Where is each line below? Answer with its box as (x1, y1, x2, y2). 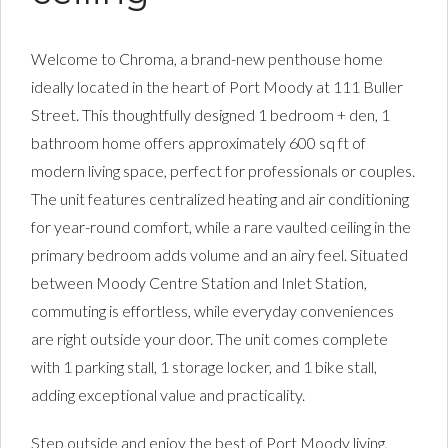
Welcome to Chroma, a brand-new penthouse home (31, 49, 383, 69)
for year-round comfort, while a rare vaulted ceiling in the (31, 217, 411, 237)
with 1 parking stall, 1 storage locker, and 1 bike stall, (31, 357, 377, 377)
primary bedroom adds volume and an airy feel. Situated (31, 245, 408, 265)
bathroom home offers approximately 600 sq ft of (31, 133, 366, 153)
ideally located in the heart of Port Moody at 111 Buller (31, 77, 403, 97)
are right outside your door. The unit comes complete (31, 329, 388, 349)
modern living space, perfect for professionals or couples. (31, 161, 415, 181)
